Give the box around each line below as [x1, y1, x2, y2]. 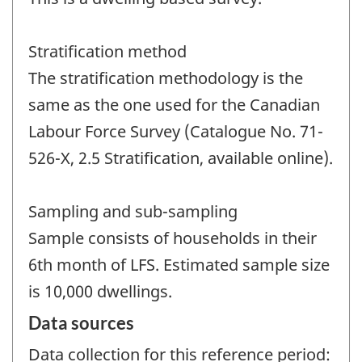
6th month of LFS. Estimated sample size [28, 253, 330, 276]
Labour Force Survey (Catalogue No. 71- [28, 120, 323, 142]
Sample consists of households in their [28, 226, 317, 249]
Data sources [28, 312, 134, 335]
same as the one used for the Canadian [28, 93, 320, 116]
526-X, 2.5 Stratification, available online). [28, 146, 333, 169]
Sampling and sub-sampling [28, 200, 238, 222]
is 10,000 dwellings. [28, 280, 172, 302]
